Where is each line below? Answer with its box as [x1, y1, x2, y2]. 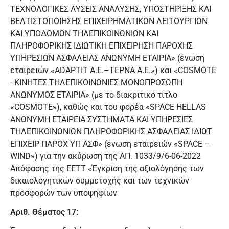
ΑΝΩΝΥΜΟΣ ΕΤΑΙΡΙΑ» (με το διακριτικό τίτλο [10, 90, 177, 100]
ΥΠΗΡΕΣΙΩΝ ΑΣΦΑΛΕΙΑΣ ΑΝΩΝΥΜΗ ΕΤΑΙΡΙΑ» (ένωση [10, 53, 204, 63]
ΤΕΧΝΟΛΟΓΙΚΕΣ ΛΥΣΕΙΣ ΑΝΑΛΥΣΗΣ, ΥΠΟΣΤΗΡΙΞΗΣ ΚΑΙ [10, 4, 211, 14]
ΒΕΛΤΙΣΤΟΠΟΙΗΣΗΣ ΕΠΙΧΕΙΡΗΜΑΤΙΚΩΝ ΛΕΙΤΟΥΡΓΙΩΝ [10, 16, 208, 27]
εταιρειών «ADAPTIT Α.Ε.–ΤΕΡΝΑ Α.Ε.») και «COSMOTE [10, 65, 216, 76]
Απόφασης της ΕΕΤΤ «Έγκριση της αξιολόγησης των [10, 164, 204, 174]
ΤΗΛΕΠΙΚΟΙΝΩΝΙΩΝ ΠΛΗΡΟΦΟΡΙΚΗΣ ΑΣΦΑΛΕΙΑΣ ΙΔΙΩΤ [10, 127, 212, 137]
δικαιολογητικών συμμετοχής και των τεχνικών [10, 176, 189, 186]
